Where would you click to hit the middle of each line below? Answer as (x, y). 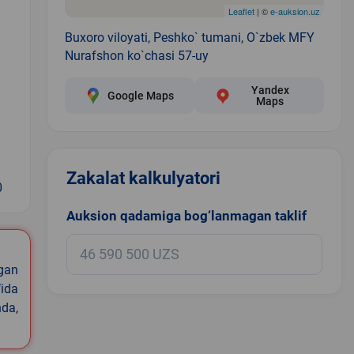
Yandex (270, 90)
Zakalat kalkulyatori (143, 178)
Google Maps (140, 95)
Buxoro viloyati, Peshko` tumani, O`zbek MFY (189, 37)
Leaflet (241, 11)
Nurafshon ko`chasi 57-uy (136, 55)
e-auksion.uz (295, 11)
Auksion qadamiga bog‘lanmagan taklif (186, 215)
